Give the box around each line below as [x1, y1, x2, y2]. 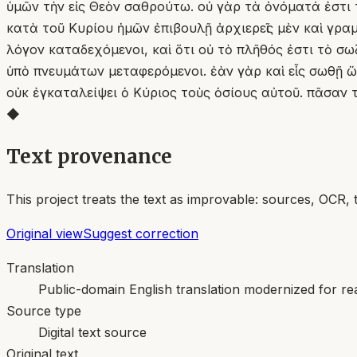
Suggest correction [83, 225, 198, 241]
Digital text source [38, 324, 147, 340]
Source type [6, 302, 81, 319]
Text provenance [6, 143, 172, 169]
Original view [6, 225, 83, 241]
